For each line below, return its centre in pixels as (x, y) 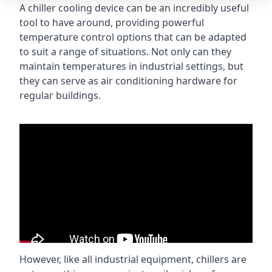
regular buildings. (60, 95)
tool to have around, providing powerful (112, 22)
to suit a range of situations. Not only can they (125, 52)
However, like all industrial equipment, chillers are (133, 259)
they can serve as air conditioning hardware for (128, 81)
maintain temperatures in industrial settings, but (131, 66)
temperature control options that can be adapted (133, 37)
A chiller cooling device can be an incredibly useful (134, 8)
